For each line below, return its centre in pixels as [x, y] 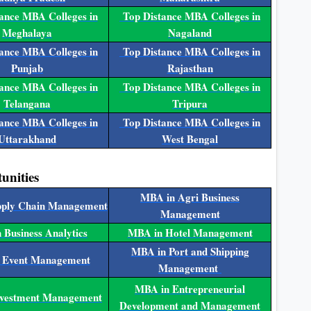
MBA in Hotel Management [190, 233]
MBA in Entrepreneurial [190, 289]
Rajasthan [190, 68]
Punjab [27, 68]
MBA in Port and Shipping [190, 252]
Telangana [27, 104]
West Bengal [190, 139]
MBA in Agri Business [190, 197]
